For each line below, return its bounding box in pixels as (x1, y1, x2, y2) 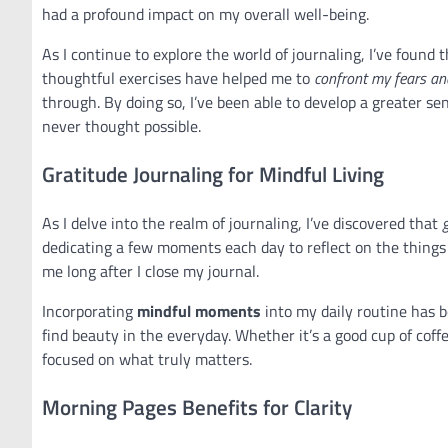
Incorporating (42, 298, 137, 323)
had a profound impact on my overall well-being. (42, 2, 369, 27)
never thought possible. (42, 114, 201, 139)
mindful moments (137, 298, 261, 323)
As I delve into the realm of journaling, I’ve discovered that (42, 210, 442, 235)
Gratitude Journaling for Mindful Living (42, 157, 384, 190)
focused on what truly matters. (42, 346, 252, 371)
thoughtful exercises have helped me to (42, 66, 314, 91)
